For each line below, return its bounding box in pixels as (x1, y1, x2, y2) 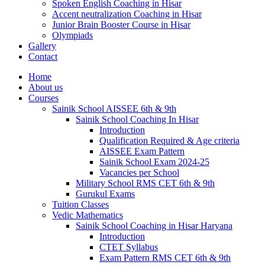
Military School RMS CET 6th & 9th (76, 178, 215, 188)
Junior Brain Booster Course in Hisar (52, 20, 190, 30)
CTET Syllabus (99, 242, 158, 252)
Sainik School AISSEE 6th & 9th (52, 104, 176, 114)
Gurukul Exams (76, 189, 135, 199)
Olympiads (52, 30, 93, 40)
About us (28, 82, 63, 92)
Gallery (28, 41, 56, 51)
